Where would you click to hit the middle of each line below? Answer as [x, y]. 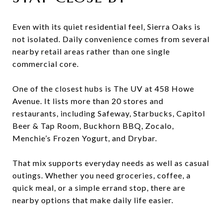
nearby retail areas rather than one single [91, 51]
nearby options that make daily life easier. [93, 200]
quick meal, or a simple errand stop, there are [99, 187]
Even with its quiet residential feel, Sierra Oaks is [107, 26]
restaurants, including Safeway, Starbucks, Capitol [109, 113]
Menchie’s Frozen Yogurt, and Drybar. [85, 138]
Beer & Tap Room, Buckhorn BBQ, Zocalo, [93, 125]
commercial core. [46, 63]
